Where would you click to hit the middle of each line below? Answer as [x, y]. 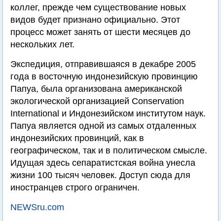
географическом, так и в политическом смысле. [109, 150]
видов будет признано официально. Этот [95, 20]
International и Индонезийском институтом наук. [108, 113]
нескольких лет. [42, 44]
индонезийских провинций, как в [77, 138]
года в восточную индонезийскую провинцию [104, 76]
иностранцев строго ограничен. [75, 187]
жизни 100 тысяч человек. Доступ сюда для [100, 175]
